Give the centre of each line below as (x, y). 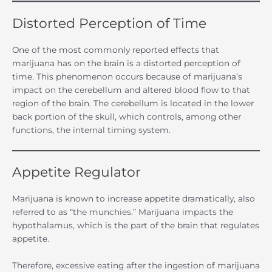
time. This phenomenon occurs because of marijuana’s (127, 76)
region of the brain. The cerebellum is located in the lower (133, 103)
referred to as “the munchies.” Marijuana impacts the (123, 212)
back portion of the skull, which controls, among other (127, 116)
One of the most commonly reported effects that (116, 49)
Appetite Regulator (76, 172)
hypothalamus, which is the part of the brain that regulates (136, 226)
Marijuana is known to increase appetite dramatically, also (134, 199)
